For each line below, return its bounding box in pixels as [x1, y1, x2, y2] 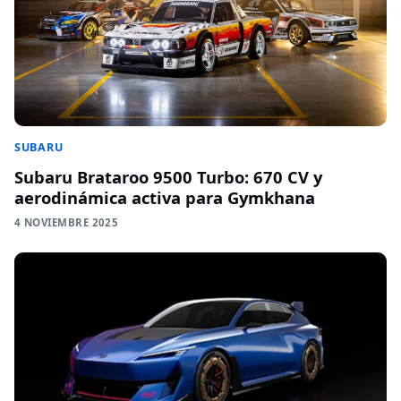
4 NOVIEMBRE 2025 [14, 216, 119, 230]
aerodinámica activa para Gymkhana [14, 186, 315, 209]
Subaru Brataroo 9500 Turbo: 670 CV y [14, 166, 322, 189]
